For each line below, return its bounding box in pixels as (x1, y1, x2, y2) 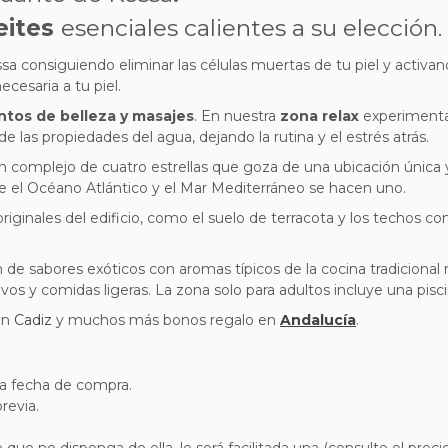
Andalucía (280, 311, 356, 329)
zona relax (276, 107, 359, 125)
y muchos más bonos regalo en (52, 311, 280, 329)
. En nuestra (194, 107, 276, 125)
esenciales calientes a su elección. (61, 14, 442, 42)
